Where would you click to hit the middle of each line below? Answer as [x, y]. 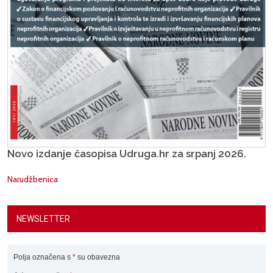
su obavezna [98, 257]
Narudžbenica [33, 179]
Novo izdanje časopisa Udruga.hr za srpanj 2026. [127, 153]
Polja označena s [43, 257]
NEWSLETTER [43, 219]
